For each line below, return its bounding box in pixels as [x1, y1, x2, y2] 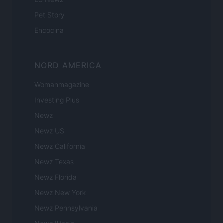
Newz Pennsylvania [34, 203, 98, 212]
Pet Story [34, 10, 65, 19]
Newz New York [34, 188, 86, 197]
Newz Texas [34, 157, 74, 166]
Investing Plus [34, 95, 79, 104]
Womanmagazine [34, 80, 89, 89]
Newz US [34, 126, 64, 135]
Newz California [34, 141, 85, 150]
